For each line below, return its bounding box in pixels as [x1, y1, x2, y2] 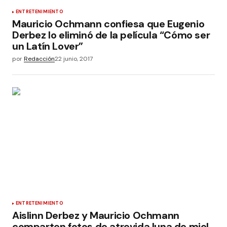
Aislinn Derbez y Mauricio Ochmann [12, 208, 179, 222]
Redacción [24, 54, 55, 63]
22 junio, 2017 [55, 54, 93, 63]
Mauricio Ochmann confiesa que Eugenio [12, 17, 205, 30]
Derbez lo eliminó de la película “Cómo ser [12, 28, 210, 42]
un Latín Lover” [12, 39, 83, 53]
